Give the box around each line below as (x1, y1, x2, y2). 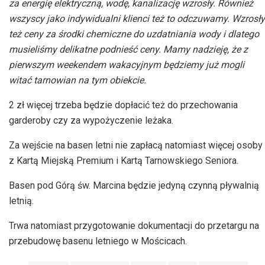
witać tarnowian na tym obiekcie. (9, 75, 146, 86)
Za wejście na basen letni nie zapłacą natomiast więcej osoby (9, 140, 263, 151)
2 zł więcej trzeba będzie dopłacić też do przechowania (9, 99, 238, 111)
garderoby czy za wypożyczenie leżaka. (9, 115, 173, 127)
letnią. (9, 195, 34, 207)
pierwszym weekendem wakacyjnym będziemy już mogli (9, 59, 244, 71)
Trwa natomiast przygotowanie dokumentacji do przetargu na (9, 220, 259, 232)
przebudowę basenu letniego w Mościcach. (9, 235, 187, 247)
